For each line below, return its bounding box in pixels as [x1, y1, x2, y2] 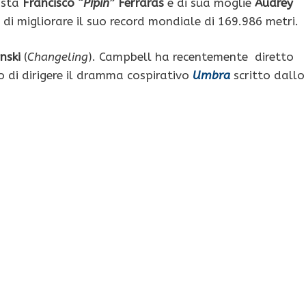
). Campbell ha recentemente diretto [88, 50, 294, 64]
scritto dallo [230, 68, 305, 83]
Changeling [27, 50, 88, 64]
